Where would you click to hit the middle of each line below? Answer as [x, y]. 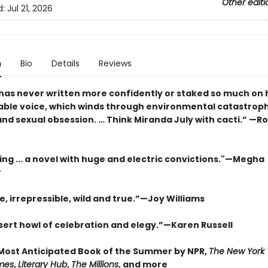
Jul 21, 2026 [30, 9]
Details [65, 63]
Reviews [115, 63]
